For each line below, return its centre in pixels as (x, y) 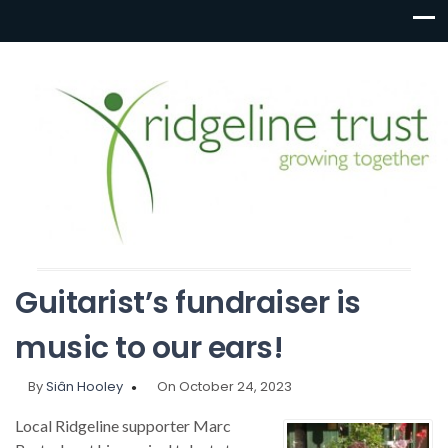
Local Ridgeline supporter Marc (123, 426)
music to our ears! (149, 348)
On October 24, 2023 (225, 387)
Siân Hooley (84, 387)
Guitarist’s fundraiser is (188, 303)
